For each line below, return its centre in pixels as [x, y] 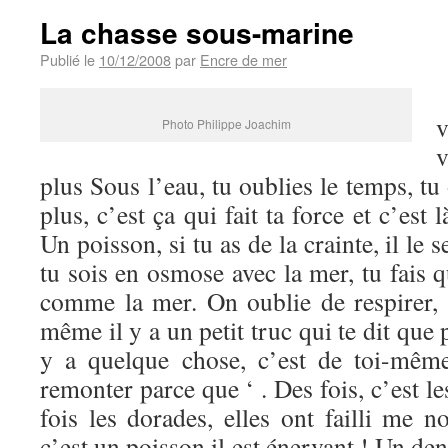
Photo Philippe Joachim [226, 123]
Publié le [67, 59]
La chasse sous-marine [197, 32]
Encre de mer [243, 59]
